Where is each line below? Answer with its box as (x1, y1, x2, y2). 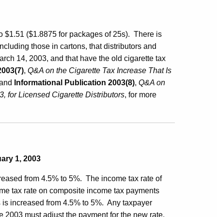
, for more (124, 91, 156, 99)
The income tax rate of (86, 174, 162, 183)
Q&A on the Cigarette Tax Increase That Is (28, 66, 171, 75)
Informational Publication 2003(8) (14, 78, 135, 87)
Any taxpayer (107, 199, 152, 207)
